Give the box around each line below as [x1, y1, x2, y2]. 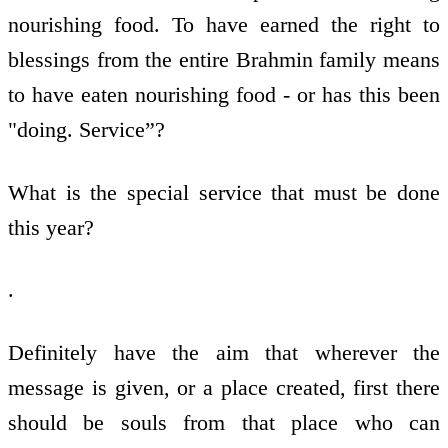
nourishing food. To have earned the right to [8, 12, 440, 38]
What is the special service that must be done [8, 179, 440, 205]
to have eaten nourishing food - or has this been [8, 82, 440, 108]
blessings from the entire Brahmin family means [8, 47, 440, 73]
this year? [8, 214, 94, 240]
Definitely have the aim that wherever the [8, 339, 440, 365]
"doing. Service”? [8, 117, 165, 143]
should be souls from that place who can [8, 409, 440, 435]
